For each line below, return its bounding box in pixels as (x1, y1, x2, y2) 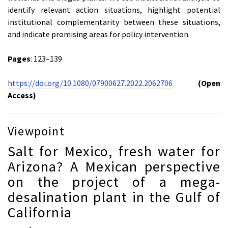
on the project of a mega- (8, 173, 220, 191)
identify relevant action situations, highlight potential (8, 5, 220, 15)
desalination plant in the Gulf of (8, 188, 220, 207)
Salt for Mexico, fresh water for (8, 142, 220, 161)
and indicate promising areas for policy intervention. (8, 29, 190, 40)
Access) (8, 90, 36, 101)
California (8, 203, 72, 222)
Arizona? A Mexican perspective (8, 157, 220, 176)
